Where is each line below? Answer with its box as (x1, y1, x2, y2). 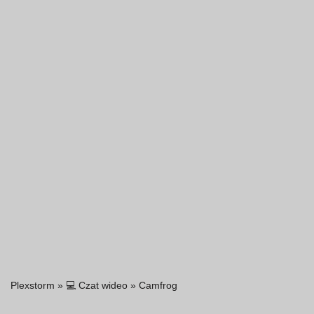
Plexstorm (11, 280, 55, 292)
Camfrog (139, 280, 177, 292)
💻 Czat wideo (66, 280, 128, 292)
